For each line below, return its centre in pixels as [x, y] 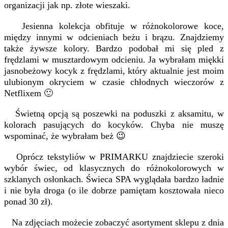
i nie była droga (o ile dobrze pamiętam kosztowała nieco [114, 191]
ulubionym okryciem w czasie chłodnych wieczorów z [114, 82]
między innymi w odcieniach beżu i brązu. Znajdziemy [114, 37]
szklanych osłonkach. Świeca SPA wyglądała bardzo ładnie [114, 179]
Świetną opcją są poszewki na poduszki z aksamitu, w [114, 114]
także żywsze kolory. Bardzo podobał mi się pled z [114, 48]
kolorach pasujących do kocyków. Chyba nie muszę [114, 125]
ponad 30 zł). [28, 202]
